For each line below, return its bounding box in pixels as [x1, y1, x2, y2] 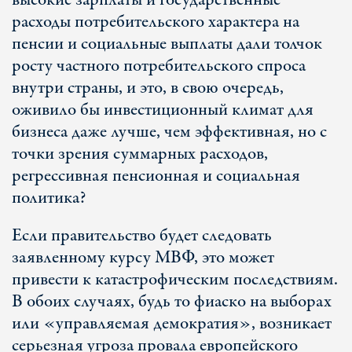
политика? [12, 185, 86, 211]
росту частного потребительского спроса [12, 53, 306, 79]
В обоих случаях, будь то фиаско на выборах [12, 289, 332, 314]
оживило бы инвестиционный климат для [12, 97, 313, 123]
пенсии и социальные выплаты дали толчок [12, 31, 322, 57]
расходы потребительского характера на [12, 9, 299, 35]
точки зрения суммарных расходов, [12, 141, 268, 167]
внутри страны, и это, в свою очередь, [12, 75, 284, 101]
